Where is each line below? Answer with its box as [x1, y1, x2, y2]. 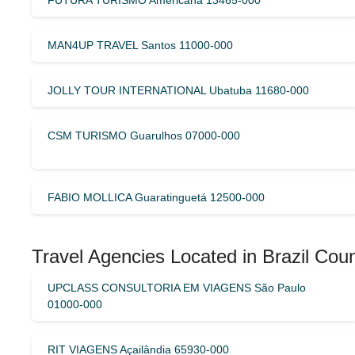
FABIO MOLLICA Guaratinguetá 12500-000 [48, 190, 265, 204]
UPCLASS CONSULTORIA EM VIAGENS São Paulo [48, 281, 306, 294]
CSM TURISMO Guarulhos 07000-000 [48, 128, 240, 142]
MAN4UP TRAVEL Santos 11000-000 [48, 38, 233, 52]
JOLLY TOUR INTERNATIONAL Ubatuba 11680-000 [48, 83, 309, 97]
